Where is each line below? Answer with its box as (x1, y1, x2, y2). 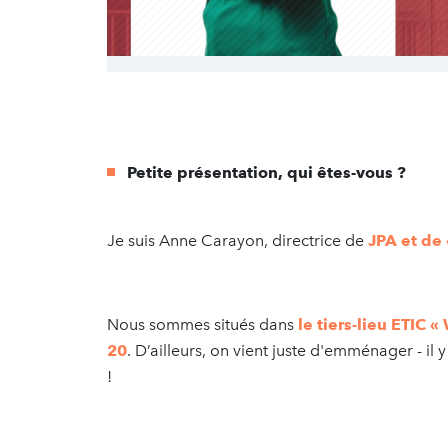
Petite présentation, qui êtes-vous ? (127, 162, 406, 182)
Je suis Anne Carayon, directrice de (107, 230, 368, 250)
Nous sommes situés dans (107, 314, 294, 334)
